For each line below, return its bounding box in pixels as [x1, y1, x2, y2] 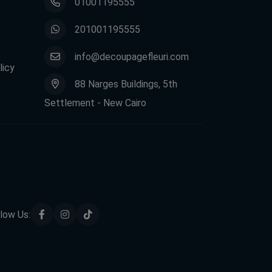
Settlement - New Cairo [44, 97, 146, 109]
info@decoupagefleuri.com [75, 51, 189, 63]
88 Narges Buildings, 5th [75, 78, 177, 90]
